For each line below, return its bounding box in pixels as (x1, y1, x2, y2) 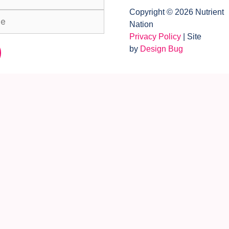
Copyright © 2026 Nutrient (129, 7, 224, 16)
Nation (129, 19, 155, 29)
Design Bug (140, 44, 183, 53)
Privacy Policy (129, 32, 181, 41)
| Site (181, 32, 201, 41)
